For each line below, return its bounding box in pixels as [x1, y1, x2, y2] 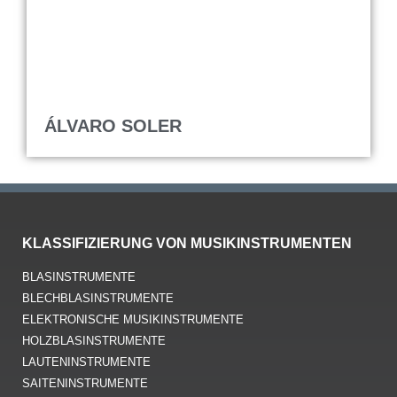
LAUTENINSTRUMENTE [22, 355, 151, 370]
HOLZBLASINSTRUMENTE [22, 334, 166, 348]
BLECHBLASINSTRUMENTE [22, 292, 174, 306]
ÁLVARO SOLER [44, 116, 182, 136]
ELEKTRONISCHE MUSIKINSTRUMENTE [22, 313, 244, 327]
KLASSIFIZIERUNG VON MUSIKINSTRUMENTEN [22, 236, 352, 252]
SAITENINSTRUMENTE [22, 377, 148, 391]
